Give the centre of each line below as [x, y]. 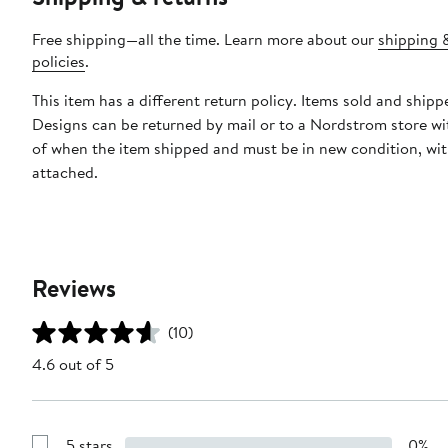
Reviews [74, 288]
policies [58, 61]
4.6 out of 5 [73, 364]
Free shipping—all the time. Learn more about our [205, 39]
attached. [65, 172]
